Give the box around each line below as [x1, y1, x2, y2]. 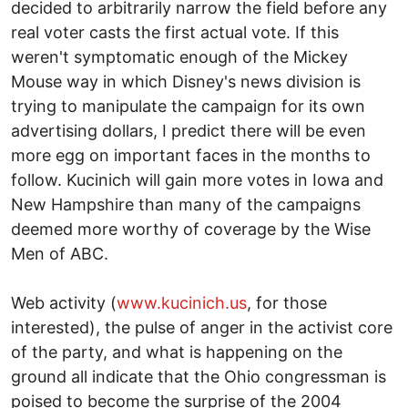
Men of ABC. [11, 243, 108, 263]
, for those [247, 292, 327, 312]
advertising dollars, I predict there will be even [11, 120, 366, 140]
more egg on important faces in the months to [11, 145, 371, 165]
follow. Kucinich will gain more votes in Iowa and [11, 169, 383, 189]
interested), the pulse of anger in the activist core [11, 317, 393, 337]
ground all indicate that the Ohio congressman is [11, 366, 386, 386]
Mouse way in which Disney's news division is [11, 71, 361, 91]
